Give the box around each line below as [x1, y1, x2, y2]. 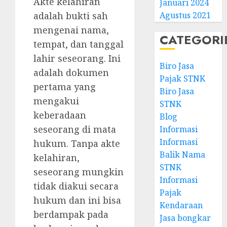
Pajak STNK [160, 73, 206, 84]
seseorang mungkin [33, 165, 124, 178]
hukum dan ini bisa [33, 194, 121, 206]
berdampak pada [33, 208, 108, 220]
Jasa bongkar [160, 212, 211, 223]
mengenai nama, [33, 23, 109, 36]
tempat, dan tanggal [33, 37, 124, 50]
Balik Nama [160, 149, 206, 160]
